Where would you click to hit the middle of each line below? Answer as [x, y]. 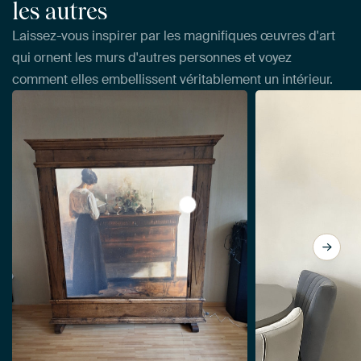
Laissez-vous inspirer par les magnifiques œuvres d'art [174, 35]
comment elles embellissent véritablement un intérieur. [172, 79]
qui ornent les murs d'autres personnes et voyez [152, 57]
